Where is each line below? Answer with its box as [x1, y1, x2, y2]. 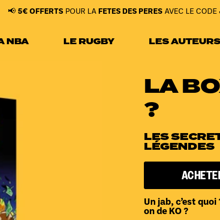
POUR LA [27, 7, 62, 16]
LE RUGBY [63, 35, 114, 48]
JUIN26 [182, 7, 210, 16]
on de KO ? [144, 207, 188, 217]
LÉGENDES [144, 139, 215, 155]
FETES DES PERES [61, 7, 126, 16]
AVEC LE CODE [126, 7, 183, 16]
